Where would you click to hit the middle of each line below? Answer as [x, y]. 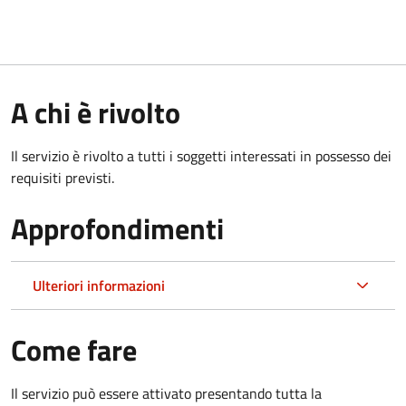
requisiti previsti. [63, 177]
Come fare [74, 349]
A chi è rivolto [96, 112]
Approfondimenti [117, 228]
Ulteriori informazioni [99, 285]
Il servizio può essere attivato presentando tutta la [166, 393]
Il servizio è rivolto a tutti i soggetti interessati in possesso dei [201, 155]
